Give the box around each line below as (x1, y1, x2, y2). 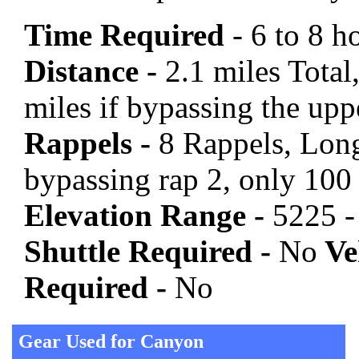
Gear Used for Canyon (18, 331, 204, 353)
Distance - (24, 54, 157, 89)
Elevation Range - (24, 198, 264, 233)
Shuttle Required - (24, 234, 271, 269)
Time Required (24, 18, 232, 53)
